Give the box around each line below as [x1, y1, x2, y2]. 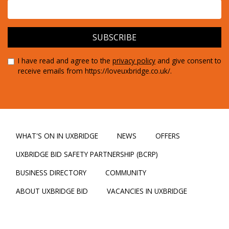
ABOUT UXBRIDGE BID [16, 186, 88, 196]
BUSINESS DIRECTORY [16, 168, 86, 178]
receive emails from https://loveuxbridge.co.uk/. [18, 66, 172, 76]
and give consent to [155, 56, 221, 66]
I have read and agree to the [18, 56, 112, 66]
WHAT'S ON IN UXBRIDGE [16, 131, 98, 141]
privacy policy [112, 56, 155, 66]
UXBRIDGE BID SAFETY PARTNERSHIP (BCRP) [16, 149, 158, 159]
